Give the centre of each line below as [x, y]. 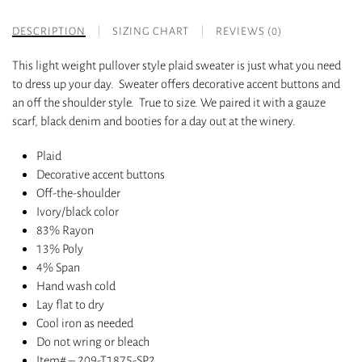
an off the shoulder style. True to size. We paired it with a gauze [169, 103]
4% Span [58, 267]
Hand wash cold [76, 286]
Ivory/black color [78, 212]
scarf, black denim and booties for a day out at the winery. [154, 121]
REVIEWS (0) [249, 31]
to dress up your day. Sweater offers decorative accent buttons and [176, 84]
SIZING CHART [151, 31]
